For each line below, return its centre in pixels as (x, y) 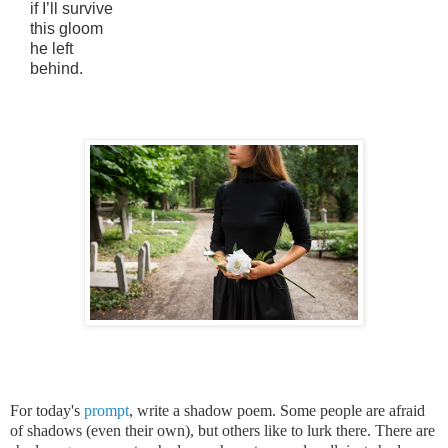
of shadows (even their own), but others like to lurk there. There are (222, 430)
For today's (47, 410)
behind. (46, 68)
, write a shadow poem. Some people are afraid (277, 410)
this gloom (56, 28)
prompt (106, 410)
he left (41, 48)
